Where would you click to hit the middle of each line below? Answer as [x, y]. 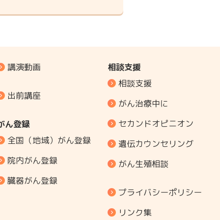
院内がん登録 [32, 160]
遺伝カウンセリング [156, 143]
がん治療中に [143, 103]
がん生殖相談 [143, 164]
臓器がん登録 [32, 180]
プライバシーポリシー [160, 192]
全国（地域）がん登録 [49, 140]
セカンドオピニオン [156, 123]
